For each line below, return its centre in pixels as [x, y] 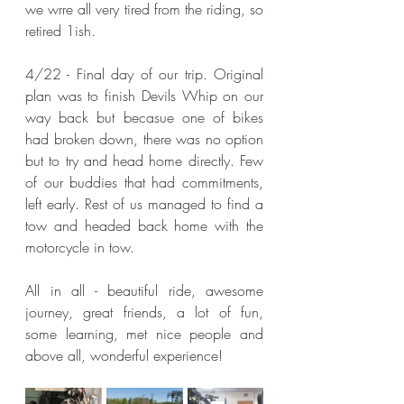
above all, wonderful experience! [124, 356]
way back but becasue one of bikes [144, 118]
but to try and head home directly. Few [144, 161]
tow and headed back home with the [144, 226]
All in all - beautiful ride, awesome [144, 291]
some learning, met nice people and [144, 334]
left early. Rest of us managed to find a [144, 204]
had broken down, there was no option [144, 139]
